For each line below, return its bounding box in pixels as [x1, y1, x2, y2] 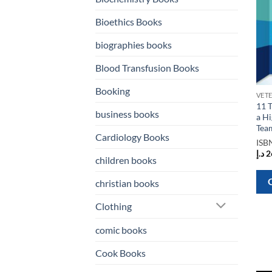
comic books [95, 224, 147, 236]
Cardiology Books [95, 131, 169, 143]
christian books [95, 177, 159, 189]
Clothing [95, 200, 132, 212]
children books [95, 154, 157, 166]
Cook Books [95, 247, 146, 259]
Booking [95, 84, 130, 97]
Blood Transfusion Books [95, 61, 199, 73]
